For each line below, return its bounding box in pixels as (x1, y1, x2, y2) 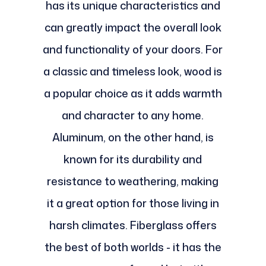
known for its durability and (64, 151, 202, 167)
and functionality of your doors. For (43, 42, 223, 58)
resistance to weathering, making (47, 173, 219, 189)
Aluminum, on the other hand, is (52, 129, 214, 145)
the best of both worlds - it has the (44, 239, 221, 255)
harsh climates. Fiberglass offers (49, 217, 217, 233)
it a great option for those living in (46, 195, 219, 211)
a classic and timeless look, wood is (43, 64, 223, 80)
